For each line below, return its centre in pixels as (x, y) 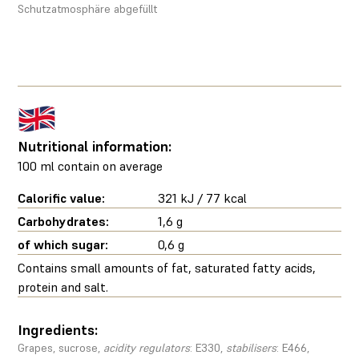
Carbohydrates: (64, 221)
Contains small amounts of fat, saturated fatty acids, (167, 267)
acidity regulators (147, 347)
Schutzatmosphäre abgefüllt (88, 9)
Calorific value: (62, 198)
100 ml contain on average (91, 165)
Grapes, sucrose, (61, 347)
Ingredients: (58, 329)
